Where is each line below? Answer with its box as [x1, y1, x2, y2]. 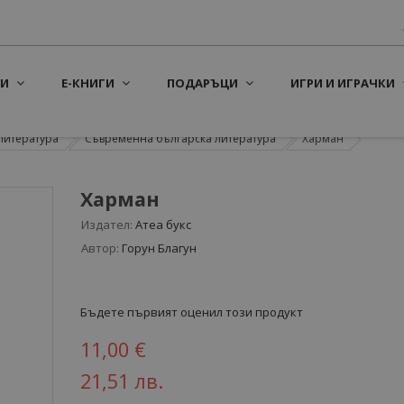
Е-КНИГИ [61, 75, 115, 91]
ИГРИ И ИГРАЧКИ [290, 75, 395, 91]
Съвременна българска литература [85, 131, 276, 146]
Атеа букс [135, 216, 191, 233]
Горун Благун [122, 240, 197, 256]
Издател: [81, 216, 133, 233]
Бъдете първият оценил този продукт [80, 304, 303, 320]
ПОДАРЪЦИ [167, 75, 238, 91]
